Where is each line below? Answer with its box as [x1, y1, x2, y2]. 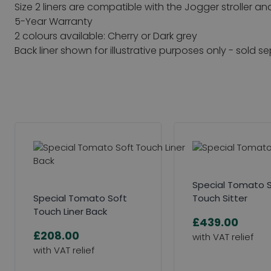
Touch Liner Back [33, 204, 107, 218]
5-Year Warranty [15, 14, 93, 28]
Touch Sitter [192, 191, 248, 204]
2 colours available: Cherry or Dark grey [15, 28, 197, 43]
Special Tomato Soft [33, 191, 127, 204]
